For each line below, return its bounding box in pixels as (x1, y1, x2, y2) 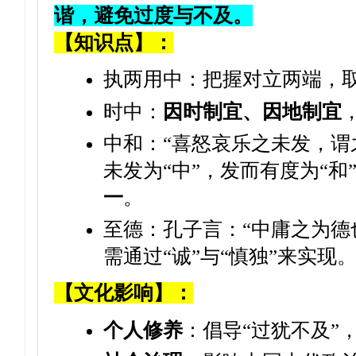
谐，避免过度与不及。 (54, 5, 253, 26)
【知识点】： (54, 32, 173, 53)
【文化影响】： (54, 282, 193, 304)
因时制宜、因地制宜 (162, 100, 342, 122)
